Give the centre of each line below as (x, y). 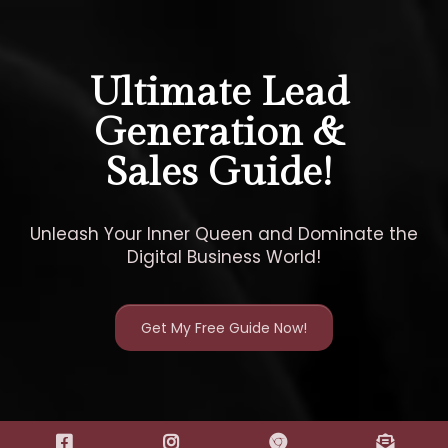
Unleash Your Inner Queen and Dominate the (224, 234)
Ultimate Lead (219, 92)
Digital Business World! (224, 257)
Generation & (219, 132)
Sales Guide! (219, 172)
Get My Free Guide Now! (224, 328)
